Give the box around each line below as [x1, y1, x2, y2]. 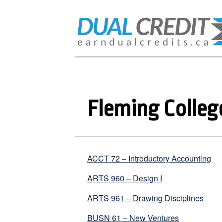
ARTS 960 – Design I [87, 172, 162, 184]
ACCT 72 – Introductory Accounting [87, 153, 211, 165]
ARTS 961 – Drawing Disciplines [87, 192, 204, 204]
